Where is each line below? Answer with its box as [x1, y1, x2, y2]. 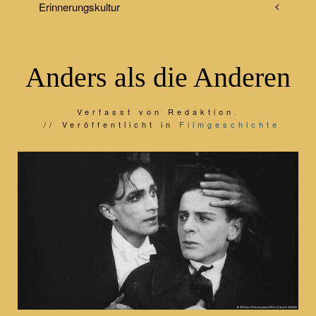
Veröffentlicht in [61, 119, 179, 130]
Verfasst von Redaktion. [76, 106, 240, 117]
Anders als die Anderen [25, 61, 291, 93]
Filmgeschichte [178, 119, 280, 130]
